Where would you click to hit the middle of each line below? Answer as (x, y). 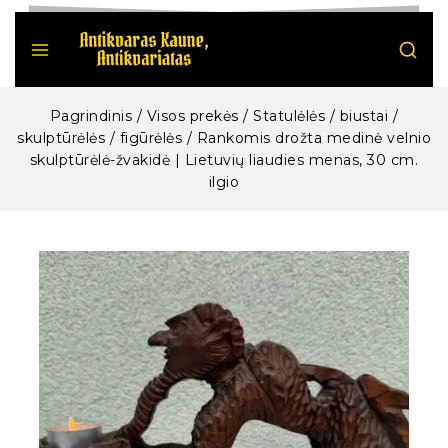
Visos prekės (192, 115)
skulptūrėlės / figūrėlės (99, 137)
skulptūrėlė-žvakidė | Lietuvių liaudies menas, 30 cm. (224, 159)
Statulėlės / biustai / (326, 115)
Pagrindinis (91, 115)
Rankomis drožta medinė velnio (313, 137)
